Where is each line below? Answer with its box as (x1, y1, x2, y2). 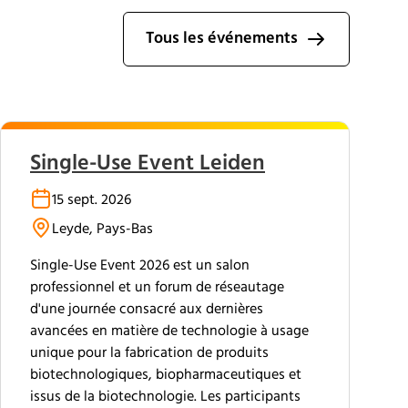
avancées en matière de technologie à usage (30, 320, 309, 343)
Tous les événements (146, 25, 298, 52)
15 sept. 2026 (52, 189, 131, 212)
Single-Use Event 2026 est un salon (30, 254, 250, 278)
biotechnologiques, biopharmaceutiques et (30, 363, 301, 387)
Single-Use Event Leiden (30, 147, 265, 181)
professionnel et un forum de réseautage (30, 276, 284, 300)
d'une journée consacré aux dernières (30, 298, 263, 321)
